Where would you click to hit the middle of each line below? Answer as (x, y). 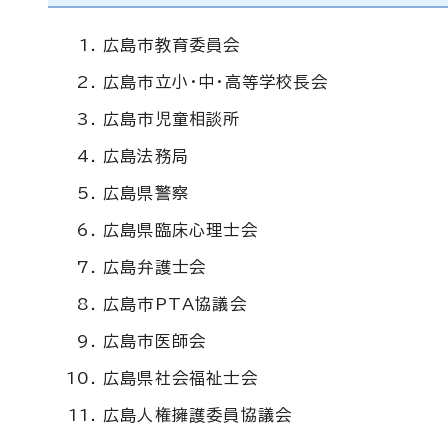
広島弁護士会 (155, 267)
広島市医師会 (155, 341)
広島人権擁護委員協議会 (198, 415)
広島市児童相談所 (172, 119)
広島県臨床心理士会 (180, 230)
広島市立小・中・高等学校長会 (215, 82)
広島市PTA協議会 (175, 304)
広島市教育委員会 (172, 45)
